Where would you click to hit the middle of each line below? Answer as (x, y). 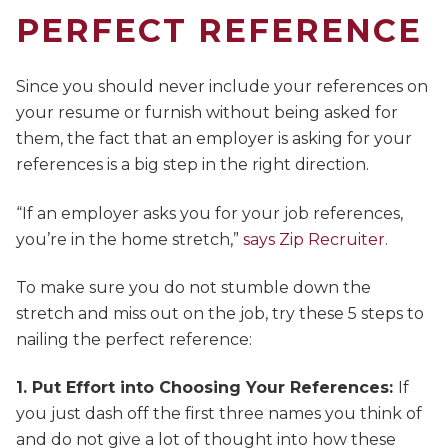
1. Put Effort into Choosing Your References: (207, 388)
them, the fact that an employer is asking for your (214, 139)
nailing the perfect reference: (134, 340)
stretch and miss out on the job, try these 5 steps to (220, 314)
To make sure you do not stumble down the (193, 288)
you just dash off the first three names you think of (219, 414)
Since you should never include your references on (222, 87)
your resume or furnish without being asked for (207, 113)
